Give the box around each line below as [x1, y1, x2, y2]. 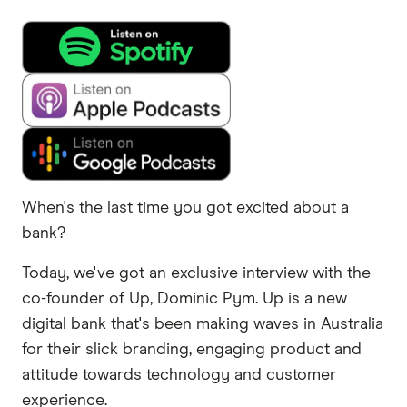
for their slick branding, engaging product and [22, 342, 362, 359]
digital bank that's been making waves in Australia [22, 316, 383, 333]
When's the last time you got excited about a [22, 200, 349, 217]
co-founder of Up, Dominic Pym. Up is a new [22, 291, 347, 308]
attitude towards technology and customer [22, 367, 336, 384]
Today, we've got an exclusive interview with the [22, 265, 371, 283]
